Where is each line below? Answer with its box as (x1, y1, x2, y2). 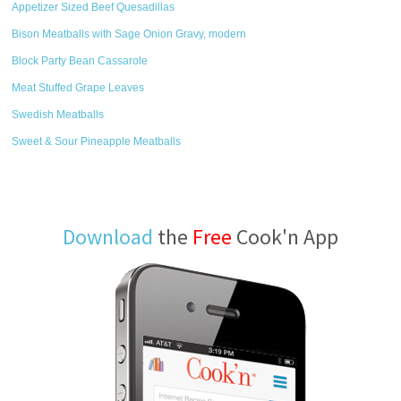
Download (63, 223, 153, 251)
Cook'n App (232, 223, 338, 251)
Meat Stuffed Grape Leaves (12, 81, 145, 94)
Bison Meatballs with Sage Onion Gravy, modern (12, 28, 247, 40)
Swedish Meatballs (12, 108, 105, 121)
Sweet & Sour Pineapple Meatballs (12, 135, 182, 148)
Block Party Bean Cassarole (12, 55, 149, 67)
